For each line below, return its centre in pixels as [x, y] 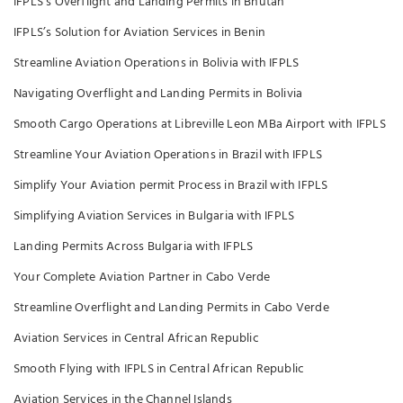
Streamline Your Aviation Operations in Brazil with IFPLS [168, 155]
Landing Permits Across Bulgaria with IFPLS [134, 247]
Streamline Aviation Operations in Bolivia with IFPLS [157, 63]
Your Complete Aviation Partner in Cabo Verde [142, 278]
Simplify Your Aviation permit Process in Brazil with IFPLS [171, 186]
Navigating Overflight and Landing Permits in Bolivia [158, 94]
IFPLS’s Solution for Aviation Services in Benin [140, 33]
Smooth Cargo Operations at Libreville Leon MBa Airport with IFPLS [200, 125]
